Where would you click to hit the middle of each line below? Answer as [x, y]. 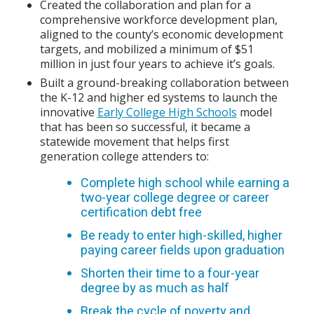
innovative [68, 112]
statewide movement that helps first [134, 141]
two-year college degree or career [175, 198]
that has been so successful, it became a [145, 127]
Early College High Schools [167, 112]
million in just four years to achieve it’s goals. [157, 63]
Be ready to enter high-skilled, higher [181, 235]
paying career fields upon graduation [182, 250]
